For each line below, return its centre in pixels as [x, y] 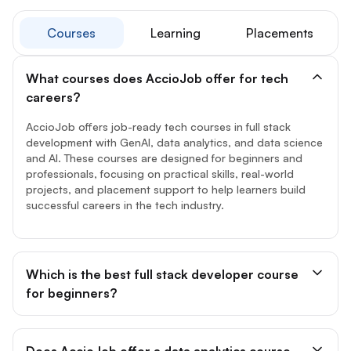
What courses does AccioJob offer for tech [157, 63]
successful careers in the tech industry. [125, 190]
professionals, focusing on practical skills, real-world [160, 158]
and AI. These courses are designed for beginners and [164, 143]
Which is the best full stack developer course [162, 259]
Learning [175, 18]
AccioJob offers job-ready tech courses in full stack [158, 111]
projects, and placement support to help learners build [166, 174]
